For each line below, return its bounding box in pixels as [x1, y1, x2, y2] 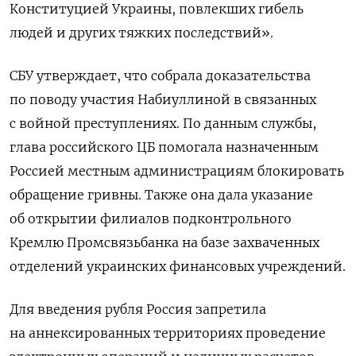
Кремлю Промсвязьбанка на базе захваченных [10, 234, 319, 251]
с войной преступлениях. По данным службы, [10, 115, 316, 132]
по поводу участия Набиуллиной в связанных [10, 91, 316, 108]
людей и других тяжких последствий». [10, 25, 273, 41]
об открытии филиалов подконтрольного [10, 211, 292, 227]
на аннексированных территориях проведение [10, 325, 326, 342]
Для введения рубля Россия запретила [10, 301, 266, 318]
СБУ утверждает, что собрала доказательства [10, 68, 311, 84]
